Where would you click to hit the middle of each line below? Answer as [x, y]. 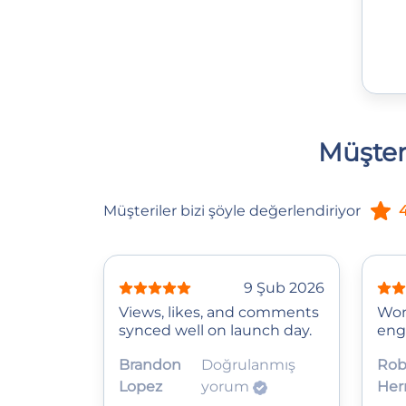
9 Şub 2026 [284, 287]
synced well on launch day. [215, 330]
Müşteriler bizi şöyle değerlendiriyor [232, 210]
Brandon [150, 364]
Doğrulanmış [248, 364]
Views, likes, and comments [219, 312]
